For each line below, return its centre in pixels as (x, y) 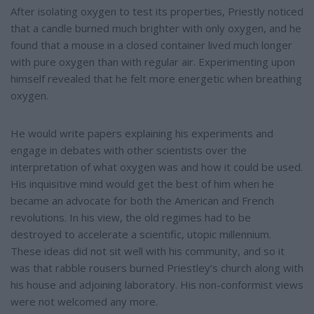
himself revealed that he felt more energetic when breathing (156, 79)
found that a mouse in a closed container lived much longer (151, 45)
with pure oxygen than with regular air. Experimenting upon (153, 62)
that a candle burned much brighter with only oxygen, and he (156, 28)
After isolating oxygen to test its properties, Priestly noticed (157, 12)
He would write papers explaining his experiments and (142, 134)
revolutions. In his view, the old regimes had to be (131, 218)
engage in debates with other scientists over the (129, 150)
